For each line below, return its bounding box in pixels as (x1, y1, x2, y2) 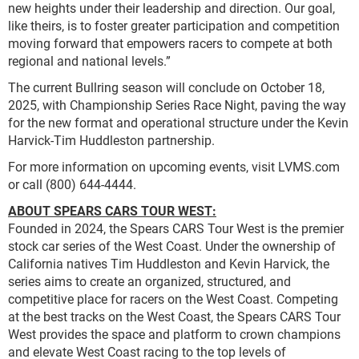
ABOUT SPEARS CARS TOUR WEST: (8, 202, 216, 219)
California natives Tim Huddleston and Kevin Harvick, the (8, 255, 329, 272)
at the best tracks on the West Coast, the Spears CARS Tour (8, 308, 341, 325)
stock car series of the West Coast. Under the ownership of (8, 237, 336, 254)
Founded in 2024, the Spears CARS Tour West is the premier (8, 220, 344, 236)
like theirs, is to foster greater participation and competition (8, 17, 340, 34)
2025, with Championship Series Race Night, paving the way (8, 96, 346, 113)
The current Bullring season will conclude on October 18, (8, 79, 325, 95)
